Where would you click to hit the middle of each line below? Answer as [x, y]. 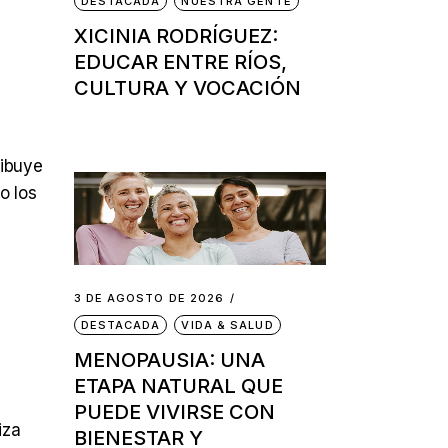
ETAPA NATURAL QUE [178, 386]
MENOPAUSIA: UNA [169, 360]
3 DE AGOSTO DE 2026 [149, 298]
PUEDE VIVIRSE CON [174, 412]
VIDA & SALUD [227, 325]
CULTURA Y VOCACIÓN [187, 87]
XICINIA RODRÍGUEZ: [175, 35]
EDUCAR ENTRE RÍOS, [180, 61]
